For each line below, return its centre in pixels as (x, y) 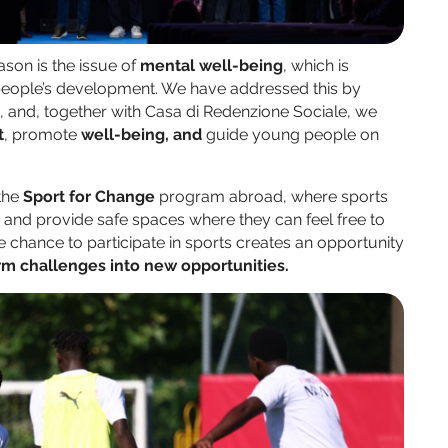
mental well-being (211, 66)
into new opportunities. (199, 266)
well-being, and (143, 135)
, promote (42, 135)
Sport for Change (89, 197)
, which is (316, 66)
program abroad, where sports (271, 197)
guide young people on (292, 135)
